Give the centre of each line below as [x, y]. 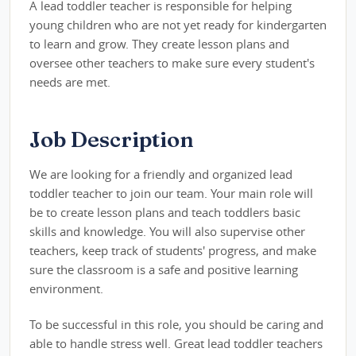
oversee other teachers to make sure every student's [172, 62]
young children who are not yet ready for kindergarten [178, 24]
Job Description [112, 139]
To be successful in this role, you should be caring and [176, 325]
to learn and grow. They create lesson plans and [159, 43]
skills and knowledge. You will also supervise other [167, 231]
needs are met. [70, 81]
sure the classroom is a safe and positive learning [164, 269]
